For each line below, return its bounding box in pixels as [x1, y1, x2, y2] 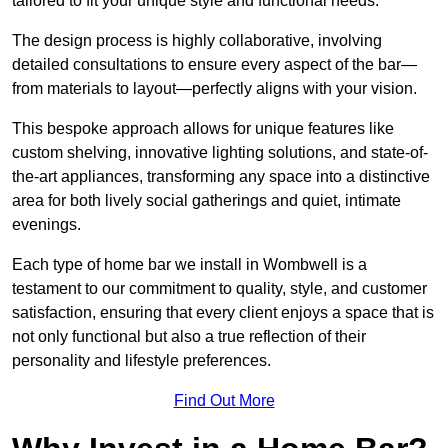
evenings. [12, 216, 81, 234]
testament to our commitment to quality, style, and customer [12, 280, 427, 298]
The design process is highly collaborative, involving [12, 32, 382, 50]
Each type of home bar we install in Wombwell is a [12, 256, 367, 274]
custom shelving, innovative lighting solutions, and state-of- [12, 144, 428, 162]
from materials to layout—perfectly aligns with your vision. [12, 80, 417, 98]
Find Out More [173, 392, 275, 410]
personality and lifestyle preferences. [12, 352, 271, 370]
